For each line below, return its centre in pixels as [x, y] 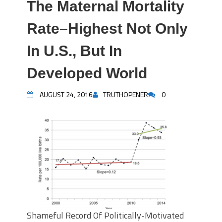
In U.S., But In [74, 51]
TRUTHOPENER [126, 94]
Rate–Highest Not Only [107, 28]
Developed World [87, 73]
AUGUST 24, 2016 [66, 94]
